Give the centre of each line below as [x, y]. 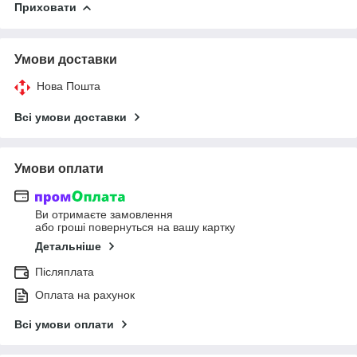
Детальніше [68, 247]
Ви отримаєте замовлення [104, 215]
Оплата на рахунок [85, 295]
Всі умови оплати [64, 325]
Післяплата [65, 272]
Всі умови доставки [71, 117]
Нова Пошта [69, 86]
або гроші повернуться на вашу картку [135, 228]
